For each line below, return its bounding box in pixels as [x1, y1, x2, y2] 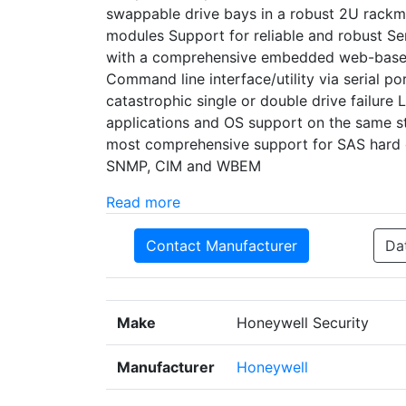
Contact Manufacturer [146, 237, 297, 256]
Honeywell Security [237, 314, 369, 333]
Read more [106, 193, 180, 212]
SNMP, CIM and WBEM [106, 157, 261, 176]
